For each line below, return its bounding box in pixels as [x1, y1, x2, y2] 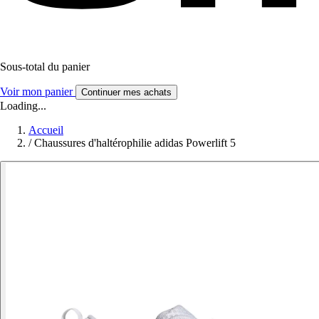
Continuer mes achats [81, 86, 172, 98]
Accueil [28, 123, 63, 136]
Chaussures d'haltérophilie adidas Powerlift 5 [34, 136, 236, 149]
